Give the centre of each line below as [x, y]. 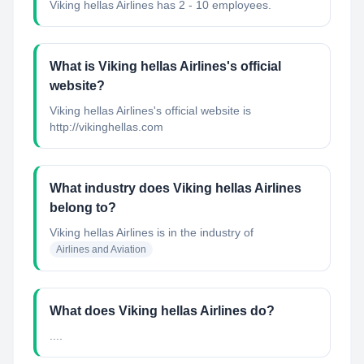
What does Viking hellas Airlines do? [162, 311]
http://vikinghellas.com [106, 127]
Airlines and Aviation [101, 249]
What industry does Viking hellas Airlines [175, 188]
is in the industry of [204, 232]
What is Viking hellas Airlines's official [165, 66]
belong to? [83, 208]
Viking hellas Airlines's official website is [150, 110]
